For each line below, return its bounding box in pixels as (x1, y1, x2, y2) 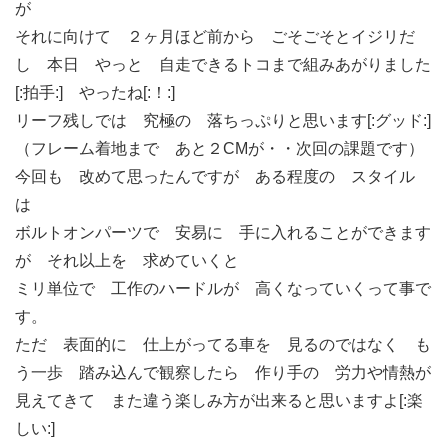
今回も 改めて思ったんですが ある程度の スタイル (15, 167, 415, 185)
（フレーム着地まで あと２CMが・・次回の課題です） (15, 139, 424, 157)
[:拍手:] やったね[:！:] (15, 83, 175, 101)
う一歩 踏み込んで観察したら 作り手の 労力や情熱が (15, 363, 431, 381)
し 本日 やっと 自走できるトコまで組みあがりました (15, 55, 431, 73)
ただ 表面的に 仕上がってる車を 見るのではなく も (15, 335, 431, 353)
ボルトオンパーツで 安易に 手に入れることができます (15, 223, 431, 241)
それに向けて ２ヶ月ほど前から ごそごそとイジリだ (15, 27, 415, 45)
